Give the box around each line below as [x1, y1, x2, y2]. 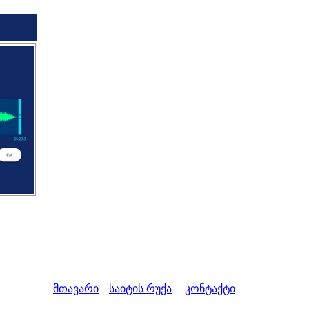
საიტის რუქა [109, 283, 172, 295]
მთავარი [53, 283, 99, 295]
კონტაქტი [185, 283, 235, 295]
